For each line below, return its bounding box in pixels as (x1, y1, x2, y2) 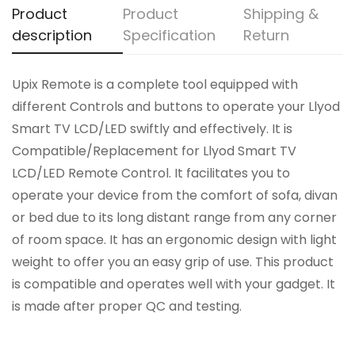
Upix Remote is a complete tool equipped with (12, 75, 298, 94)
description (12, 25, 92, 45)
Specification (122, 25, 216, 45)
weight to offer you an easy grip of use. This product (12, 253, 334, 271)
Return (243, 25, 290, 45)
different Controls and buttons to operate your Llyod (12, 97, 340, 116)
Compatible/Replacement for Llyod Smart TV (12, 142, 296, 160)
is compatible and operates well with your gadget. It (12, 275, 335, 293)
